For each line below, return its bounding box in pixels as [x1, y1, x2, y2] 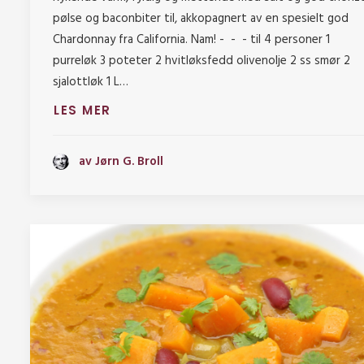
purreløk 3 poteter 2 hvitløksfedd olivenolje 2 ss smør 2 [53, 51, 350, 71]
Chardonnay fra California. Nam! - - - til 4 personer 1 [53, 30, 330, 50]
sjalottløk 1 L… [53, 72, 128, 93]
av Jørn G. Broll [79, 151, 163, 171]
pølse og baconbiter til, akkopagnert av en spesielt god [53, 9, 349, 29]
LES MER [54, 102, 111, 119]
